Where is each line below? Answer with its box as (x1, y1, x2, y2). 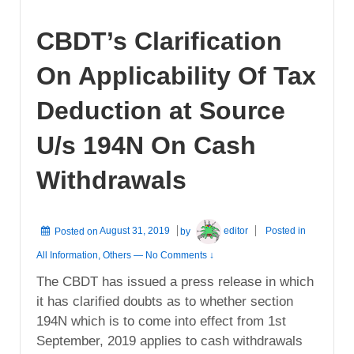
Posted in (265, 225, 307, 237)
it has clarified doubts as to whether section (36, 293, 293, 309)
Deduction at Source (36, 96, 285, 125)
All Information (36, 249, 98, 261)
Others (103, 249, 131, 261)
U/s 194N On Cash (36, 130, 256, 160)
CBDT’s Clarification (36, 26, 282, 55)
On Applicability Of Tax (36, 61, 316, 90)
